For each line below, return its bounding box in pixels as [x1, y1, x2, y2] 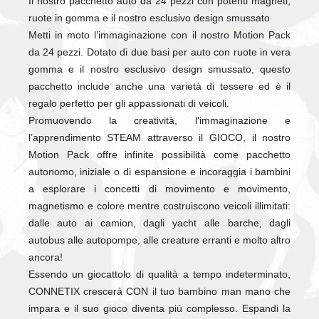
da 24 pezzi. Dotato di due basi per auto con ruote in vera [28, 46, 291, 58]
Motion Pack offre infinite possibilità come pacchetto [28, 149, 291, 161]
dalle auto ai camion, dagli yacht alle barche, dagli [28, 217, 291, 229]
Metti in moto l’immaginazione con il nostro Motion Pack [28, 29, 291, 41]
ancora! [28, 251, 63, 263]
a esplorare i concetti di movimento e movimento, [28, 183, 291, 195]
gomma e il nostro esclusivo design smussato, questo [28, 63, 291, 75]
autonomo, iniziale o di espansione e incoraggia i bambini [28, 166, 291, 178]
